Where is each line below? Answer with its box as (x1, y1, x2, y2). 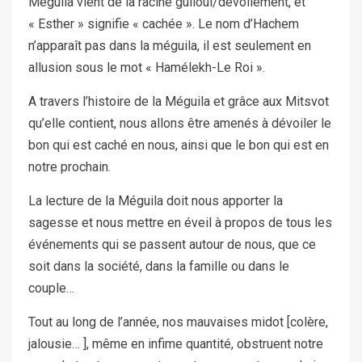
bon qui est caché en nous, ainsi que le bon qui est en (28, 137, 329, 154)
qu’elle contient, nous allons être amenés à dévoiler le (28, 116, 331, 132)
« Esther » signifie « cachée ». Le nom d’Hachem (28, 16, 299, 32)
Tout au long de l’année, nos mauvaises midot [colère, (28, 314, 328, 330)
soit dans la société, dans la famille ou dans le (28, 259, 289, 275)
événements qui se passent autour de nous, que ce (28, 237, 316, 253)
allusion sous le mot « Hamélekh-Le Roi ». (28, 60, 265, 76)
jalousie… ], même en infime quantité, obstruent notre (28, 336, 323, 352)
